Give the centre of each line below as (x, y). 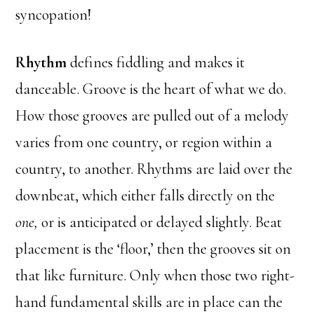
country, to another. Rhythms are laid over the (154, 169)
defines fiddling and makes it (156, 62)
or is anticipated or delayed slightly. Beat (160, 222)
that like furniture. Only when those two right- (155, 275)
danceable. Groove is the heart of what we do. (151, 89)
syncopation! (54, 15)
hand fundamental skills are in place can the (149, 302)
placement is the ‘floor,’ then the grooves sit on (153, 249)
